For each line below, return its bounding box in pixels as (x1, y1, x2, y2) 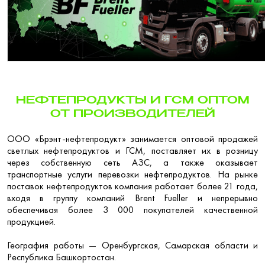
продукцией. (7, 215, 56, 228)
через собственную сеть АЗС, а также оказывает (7, 156, 258, 169)
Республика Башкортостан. (7, 250, 116, 263)
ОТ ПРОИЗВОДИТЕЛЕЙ (50, 108, 215, 119)
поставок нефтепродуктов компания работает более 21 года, (7, 179, 258, 192)
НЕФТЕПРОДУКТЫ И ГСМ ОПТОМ (15, 95, 250, 106)
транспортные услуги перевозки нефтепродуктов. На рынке (7, 167, 258, 180)
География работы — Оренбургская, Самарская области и (7, 238, 258, 251)
